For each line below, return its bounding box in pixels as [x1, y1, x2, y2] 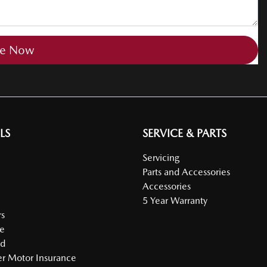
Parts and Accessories [142, 166, 230, 178]
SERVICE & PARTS [142, 126, 226, 139]
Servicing [142, 151, 179, 163]
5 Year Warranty [142, 194, 207, 206]
